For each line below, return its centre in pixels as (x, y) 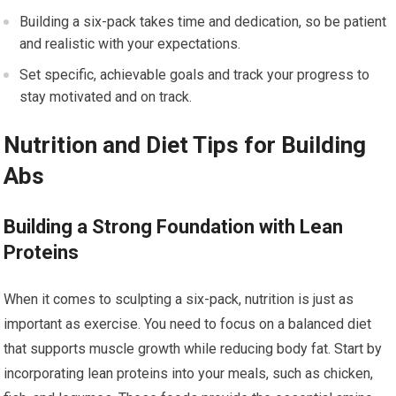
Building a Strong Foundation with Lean (174, 227)
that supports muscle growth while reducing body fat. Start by (193, 349)
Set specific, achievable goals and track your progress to (195, 75)
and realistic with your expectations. (130, 44)
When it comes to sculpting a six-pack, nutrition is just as (179, 300)
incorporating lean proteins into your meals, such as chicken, (189, 374)
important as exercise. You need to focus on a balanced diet (188, 324)
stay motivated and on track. (106, 97)
